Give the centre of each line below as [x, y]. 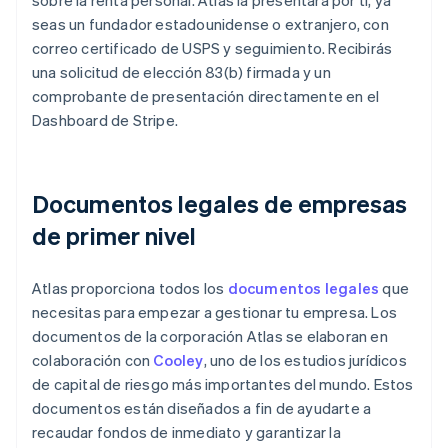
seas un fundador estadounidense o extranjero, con [210, 24]
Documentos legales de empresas [220, 204]
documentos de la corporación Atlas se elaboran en [210, 336]
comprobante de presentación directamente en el [206, 96]
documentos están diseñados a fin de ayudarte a [202, 408]
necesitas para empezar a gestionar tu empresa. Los [215, 312]
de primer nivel [114, 236]
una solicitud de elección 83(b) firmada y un [181, 72]
